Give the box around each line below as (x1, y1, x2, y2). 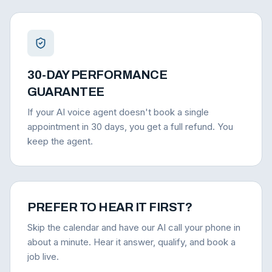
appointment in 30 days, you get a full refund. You (27, 121, 233, 132)
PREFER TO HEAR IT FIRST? (27, 200, 192, 214)
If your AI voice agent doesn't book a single (27, 106, 209, 118)
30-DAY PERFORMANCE (27, 68, 167, 81)
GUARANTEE (27, 85, 104, 98)
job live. (27, 251, 59, 262)
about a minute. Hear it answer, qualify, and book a (27, 236, 236, 248)
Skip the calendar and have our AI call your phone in (27, 222, 240, 233)
